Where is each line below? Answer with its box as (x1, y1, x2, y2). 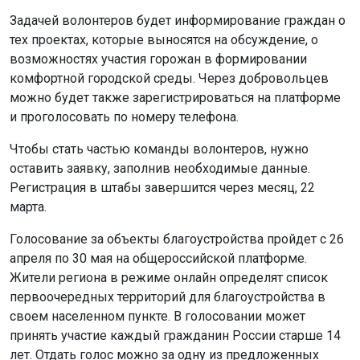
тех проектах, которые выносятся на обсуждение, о (10, 32, 318, 47)
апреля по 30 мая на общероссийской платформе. (10, 251, 307, 266)
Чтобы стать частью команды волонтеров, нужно (10, 141, 309, 157)
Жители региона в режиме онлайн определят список (10, 270, 328, 285)
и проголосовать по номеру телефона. (10, 109, 239, 125)
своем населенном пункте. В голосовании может (10, 309, 305, 324)
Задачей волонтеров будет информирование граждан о (10, 13, 346, 28)
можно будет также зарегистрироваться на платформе (10, 90, 341, 105)
